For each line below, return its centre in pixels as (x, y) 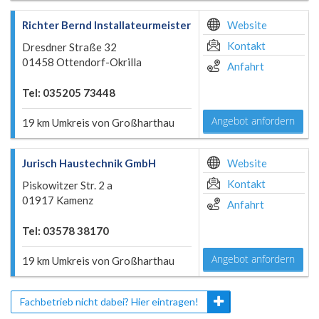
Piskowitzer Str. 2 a (67, 185)
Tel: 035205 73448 (69, 93)
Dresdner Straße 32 (69, 47)
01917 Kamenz (58, 200)
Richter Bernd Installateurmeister (106, 25)
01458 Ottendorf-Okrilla (82, 62)
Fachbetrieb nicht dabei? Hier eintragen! (109, 302)
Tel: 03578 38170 (66, 231)
